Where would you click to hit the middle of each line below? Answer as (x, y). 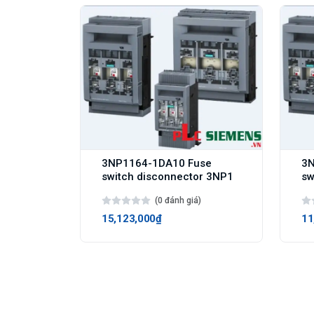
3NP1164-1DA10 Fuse (157, 163)
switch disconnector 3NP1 (168, 176)
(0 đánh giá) (178, 200)
